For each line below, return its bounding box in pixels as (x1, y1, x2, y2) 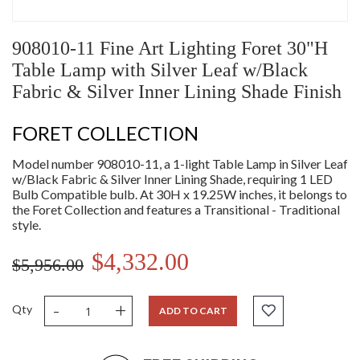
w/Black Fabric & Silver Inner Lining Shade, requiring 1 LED (12, 171, 333, 187)
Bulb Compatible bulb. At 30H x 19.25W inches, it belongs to (12, 186, 347, 202)
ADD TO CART (158, 305, 227, 317)
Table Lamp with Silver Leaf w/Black (12, 59, 308, 81)
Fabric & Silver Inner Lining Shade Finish (12, 81, 342, 103)
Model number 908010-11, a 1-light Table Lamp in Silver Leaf (12, 156, 348, 172)
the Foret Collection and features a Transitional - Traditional (12, 202, 340, 218)
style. (12, 217, 41, 233)
